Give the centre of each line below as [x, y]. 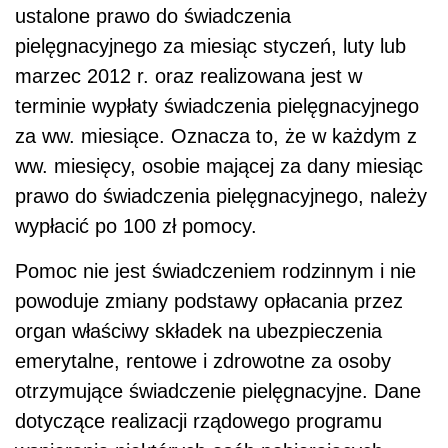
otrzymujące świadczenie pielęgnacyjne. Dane [218, 391]
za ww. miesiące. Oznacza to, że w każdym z [216, 136]
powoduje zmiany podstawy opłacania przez [209, 301]
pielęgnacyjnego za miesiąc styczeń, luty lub [210, 46]
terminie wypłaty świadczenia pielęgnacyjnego [217, 106]
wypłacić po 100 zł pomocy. [136, 226]
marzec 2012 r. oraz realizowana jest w [188, 76]
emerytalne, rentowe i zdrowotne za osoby [203, 361]
